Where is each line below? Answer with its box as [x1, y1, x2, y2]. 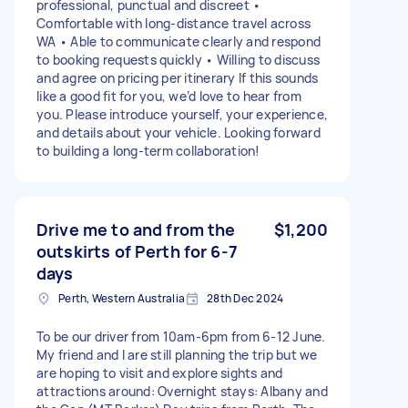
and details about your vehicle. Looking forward [36, 123, 321, 141]
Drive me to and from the [36, 218, 236, 240]
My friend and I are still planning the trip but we [36, 345, 318, 363]
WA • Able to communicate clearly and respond [36, 32, 321, 50]
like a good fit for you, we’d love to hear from [36, 87, 301, 105]
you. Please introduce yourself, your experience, [36, 105, 328, 123]
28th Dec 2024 [207, 290, 284, 306]
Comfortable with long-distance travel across [36, 14, 311, 32]
